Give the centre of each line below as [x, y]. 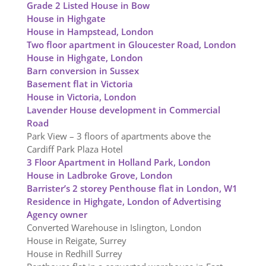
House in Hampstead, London [90, 32]
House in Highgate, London [85, 58]
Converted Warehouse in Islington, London [114, 228]
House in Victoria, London [81, 97]
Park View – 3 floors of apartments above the [118, 136]
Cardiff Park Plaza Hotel [75, 149]
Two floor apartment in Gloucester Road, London [131, 45]
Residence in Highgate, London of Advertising [123, 202]
